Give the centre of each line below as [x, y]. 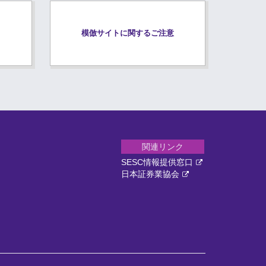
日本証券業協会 [150, 174]
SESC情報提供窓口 [157, 162]
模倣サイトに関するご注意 [127, 33]
